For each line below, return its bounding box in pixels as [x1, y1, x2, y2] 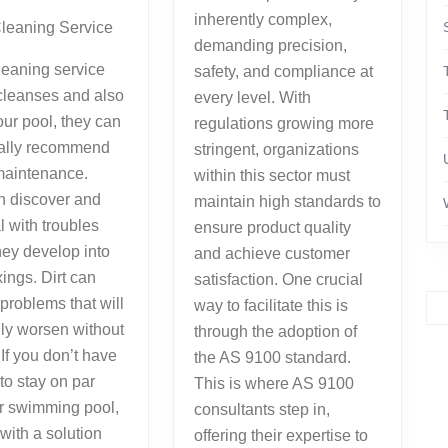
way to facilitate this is [193, 296, 348, 314]
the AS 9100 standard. [193, 348, 351, 366]
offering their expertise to [193, 426, 368, 444]
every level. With [193, 88, 311, 106]
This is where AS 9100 [193, 374, 354, 392]
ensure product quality [193, 218, 351, 236]
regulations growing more [193, 114, 374, 132]
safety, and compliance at [193, 62, 373, 80]
